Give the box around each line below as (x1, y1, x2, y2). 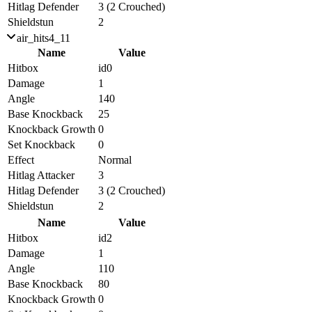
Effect (8, 153, 34, 166)
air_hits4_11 (17, 31, 70, 44)
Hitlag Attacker (8, 169, 75, 181)
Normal (98, 153, 132, 166)
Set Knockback (8, 138, 75, 150)
